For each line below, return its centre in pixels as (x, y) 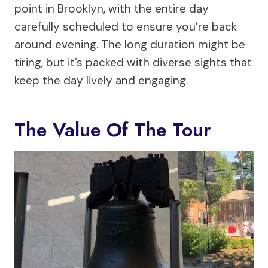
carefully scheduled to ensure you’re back (126, 26)
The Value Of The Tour (113, 130)
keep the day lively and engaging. (101, 80)
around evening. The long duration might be (130, 44)
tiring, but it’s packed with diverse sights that (133, 62)
